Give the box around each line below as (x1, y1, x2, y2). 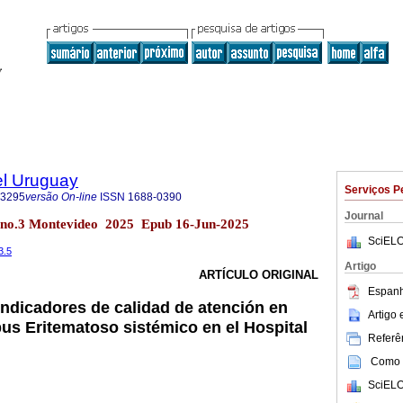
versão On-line (25, 191, 97, 203)
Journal (345, 210, 383, 222)
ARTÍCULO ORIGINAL (199, 268, 318, 282)
